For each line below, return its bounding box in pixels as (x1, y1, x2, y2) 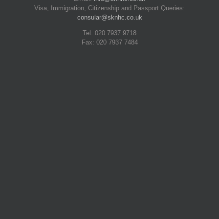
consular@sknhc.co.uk (77, 14, 142, 21)
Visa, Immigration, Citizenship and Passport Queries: (34, 4, 185, 12)
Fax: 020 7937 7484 (81, 39, 138, 46)
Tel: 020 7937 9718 (83, 29, 136, 37)
